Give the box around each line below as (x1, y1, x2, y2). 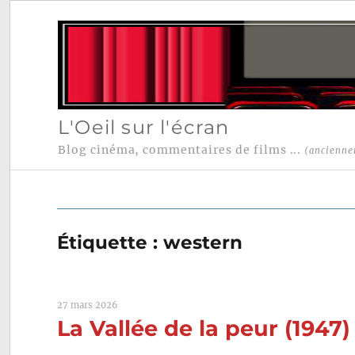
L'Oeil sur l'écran (57, 115, 230, 139)
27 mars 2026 (57, 300, 118, 311)
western (163, 231, 243, 254)
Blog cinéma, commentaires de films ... (57, 143, 305, 158)
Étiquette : (57, 231, 164, 254)
